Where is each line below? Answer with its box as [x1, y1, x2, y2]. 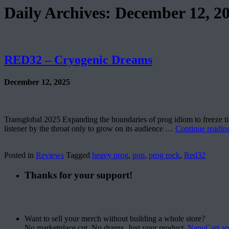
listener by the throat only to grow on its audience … [4, 124, 175, 133]
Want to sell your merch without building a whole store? [25, 214, 205, 223]
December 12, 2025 [4, 78, 70, 87]
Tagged [66, 151, 90, 160]
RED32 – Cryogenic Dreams [4, 53, 152, 66]
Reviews [36, 151, 64, 160]
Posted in [4, 151, 34, 160]
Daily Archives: [4, 4, 115, 22]
